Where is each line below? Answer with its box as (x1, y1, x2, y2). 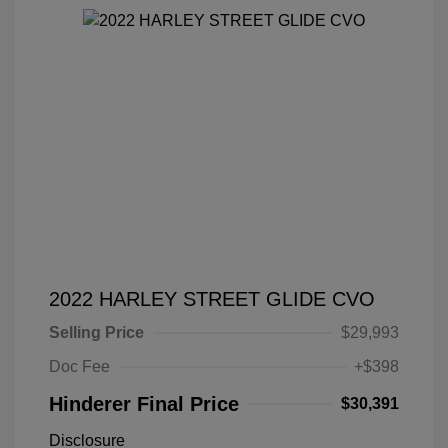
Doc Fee (49, 358, 110, 375)
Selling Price (49, 324, 144, 341)
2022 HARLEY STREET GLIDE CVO (49, 288, 375, 310)
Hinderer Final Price (49, 393, 239, 415)
